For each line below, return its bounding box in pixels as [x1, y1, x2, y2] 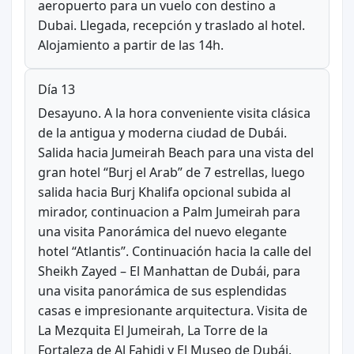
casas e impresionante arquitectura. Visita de [37, 301, 307, 319]
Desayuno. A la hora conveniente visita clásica [37, 104, 311, 122]
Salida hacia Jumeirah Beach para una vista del [37, 143, 314, 161]
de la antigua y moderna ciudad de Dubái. [37, 123, 287, 141]
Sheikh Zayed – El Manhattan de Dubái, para [37, 262, 300, 280]
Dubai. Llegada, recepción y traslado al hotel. [37, 16, 305, 34]
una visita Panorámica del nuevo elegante [37, 222, 287, 240]
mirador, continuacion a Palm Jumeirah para [37, 202, 300, 220]
